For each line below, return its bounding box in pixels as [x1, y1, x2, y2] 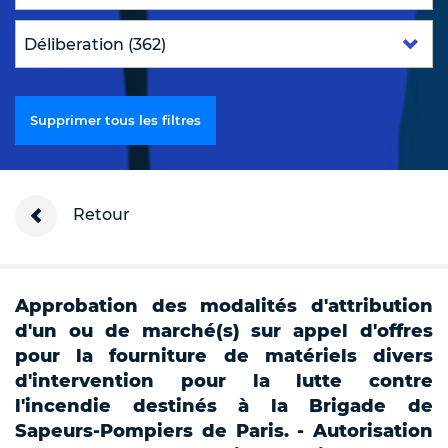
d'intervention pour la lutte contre [15, 370, 433, 393]
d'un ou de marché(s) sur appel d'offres [15, 320, 433, 343]
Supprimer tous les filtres [30, 112, 201, 129]
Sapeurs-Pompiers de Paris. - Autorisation [15, 420, 433, 443]
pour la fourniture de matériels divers [15, 345, 433, 368]
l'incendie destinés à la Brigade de [15, 395, 433, 418]
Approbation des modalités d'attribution [15, 295, 433, 318]
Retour [69, 205, 130, 225]
